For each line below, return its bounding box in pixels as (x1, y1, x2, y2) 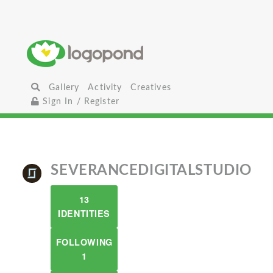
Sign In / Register (40, 97, 120, 106)
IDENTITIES (58, 207, 110, 219)
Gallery (49, 83, 80, 92)
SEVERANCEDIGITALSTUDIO (51, 163, 252, 178)
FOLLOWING (55, 236, 113, 248)
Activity (88, 83, 122, 92)
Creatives (130, 83, 171, 92)
